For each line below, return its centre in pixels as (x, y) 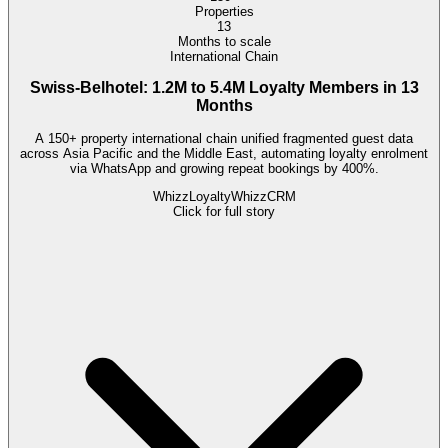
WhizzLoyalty (191, 197)
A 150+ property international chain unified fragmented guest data (224, 138)
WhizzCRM (263, 197)
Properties (224, 11)
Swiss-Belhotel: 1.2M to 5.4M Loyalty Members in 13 (224, 88)
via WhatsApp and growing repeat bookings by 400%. (224, 168)
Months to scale (224, 41)
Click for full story (224, 212)
